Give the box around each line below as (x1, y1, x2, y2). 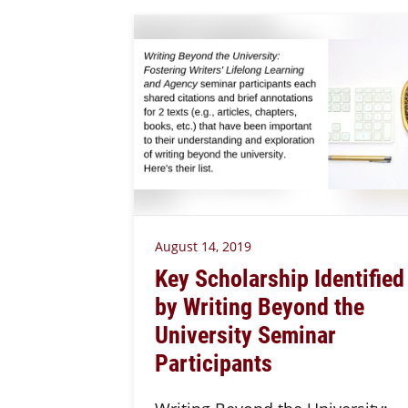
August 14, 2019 (154, 238, 251, 255)
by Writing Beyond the (154, 290, 364, 321)
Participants (154, 346, 272, 378)
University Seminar (154, 318, 336, 350)
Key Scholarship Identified (154, 261, 404, 293)
